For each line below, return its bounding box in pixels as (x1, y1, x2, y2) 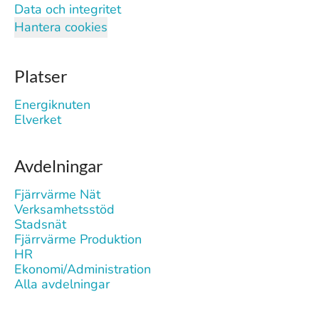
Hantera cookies (14, 19, 108, 36)
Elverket (14, 111, 61, 128)
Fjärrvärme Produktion (14, 231, 142, 248)
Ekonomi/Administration (14, 261, 151, 278)
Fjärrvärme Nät (14, 186, 100, 203)
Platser (14, 66, 68, 86)
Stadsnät (14, 216, 66, 233)
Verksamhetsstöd (14, 201, 115, 218)
